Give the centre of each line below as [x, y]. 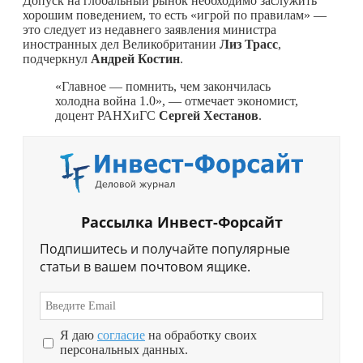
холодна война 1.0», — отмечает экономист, [177, 100]
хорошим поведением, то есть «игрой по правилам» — [175, 15]
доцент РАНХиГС [107, 115]
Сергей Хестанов [209, 115]
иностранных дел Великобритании [121, 44]
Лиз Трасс [249, 44]
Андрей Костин [135, 58]
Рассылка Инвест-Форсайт [181, 222]
